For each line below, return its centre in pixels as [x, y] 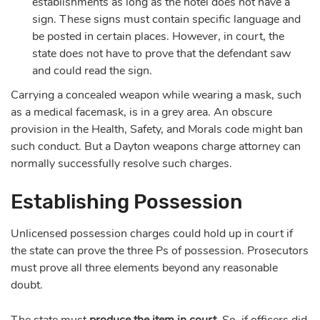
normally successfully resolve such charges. [121, 163]
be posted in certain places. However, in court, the [158, 36]
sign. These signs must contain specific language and [166, 19]
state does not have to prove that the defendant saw [161, 53]
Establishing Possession [127, 201]
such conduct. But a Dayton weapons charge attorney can [156, 146]
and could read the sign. [94, 70]
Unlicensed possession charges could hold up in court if [152, 233]
